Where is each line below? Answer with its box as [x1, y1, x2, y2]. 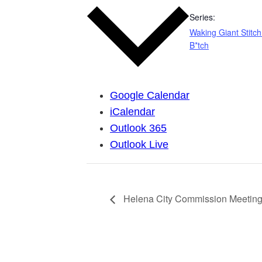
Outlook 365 [110, 122, 167, 135]
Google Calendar [110, 89, 189, 102]
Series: [189, 11, 215, 23]
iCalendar [110, 106, 155, 118]
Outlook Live [110, 139, 168, 151]
